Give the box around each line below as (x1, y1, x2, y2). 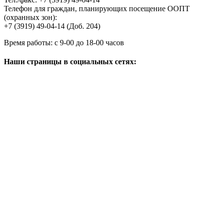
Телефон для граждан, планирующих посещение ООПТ (4, 4, 190, 13)
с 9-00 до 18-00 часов (54, 38, 124, 47)
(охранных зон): (4, 13, 57, 21)
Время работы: (4, 38, 54, 47)
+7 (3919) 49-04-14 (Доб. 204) (4, 21, 100, 30)
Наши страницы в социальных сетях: (4, 57, 136, 66)
